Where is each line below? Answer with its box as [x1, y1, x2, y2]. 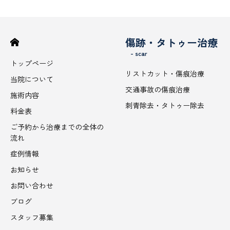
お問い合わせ [10, 180, 53, 191]
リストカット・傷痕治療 [125, 68, 204, 79]
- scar [130, 49, 147, 58]
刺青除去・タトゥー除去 [125, 100, 204, 111]
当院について [10, 74, 53, 85]
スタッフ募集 [10, 212, 53, 223]
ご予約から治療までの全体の [10, 122, 104, 132]
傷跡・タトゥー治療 [125, 35, 218, 50]
